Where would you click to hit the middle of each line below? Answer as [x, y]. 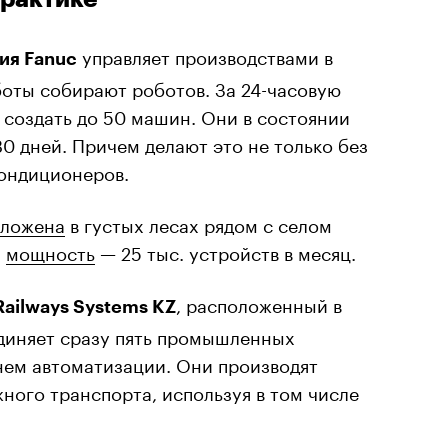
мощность [50, 250]
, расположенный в [259, 302]
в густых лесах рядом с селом [198, 222]
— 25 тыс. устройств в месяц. [225, 250]
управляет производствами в [205, 54]
